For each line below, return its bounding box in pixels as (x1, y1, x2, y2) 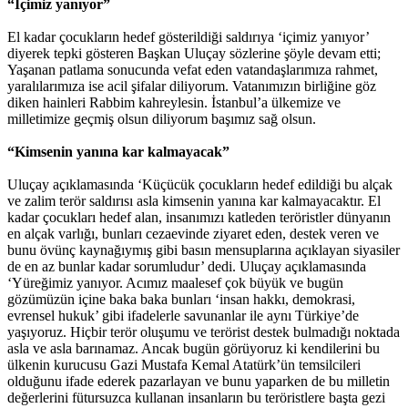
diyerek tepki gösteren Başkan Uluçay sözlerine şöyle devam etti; (7, 45, 381, 61)
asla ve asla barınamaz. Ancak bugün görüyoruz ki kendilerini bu (7, 340, 380, 356)
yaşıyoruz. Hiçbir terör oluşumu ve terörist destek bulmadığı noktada (7, 323, 400, 340)
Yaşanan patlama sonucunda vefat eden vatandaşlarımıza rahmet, (7, 61, 378, 77)
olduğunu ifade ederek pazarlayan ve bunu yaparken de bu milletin (7, 372, 390, 389)
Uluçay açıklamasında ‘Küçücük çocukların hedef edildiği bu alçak (7, 176, 393, 192)
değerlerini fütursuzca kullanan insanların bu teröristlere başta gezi (7, 389, 385, 405)
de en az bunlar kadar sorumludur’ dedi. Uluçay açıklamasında (7, 258, 366, 274)
